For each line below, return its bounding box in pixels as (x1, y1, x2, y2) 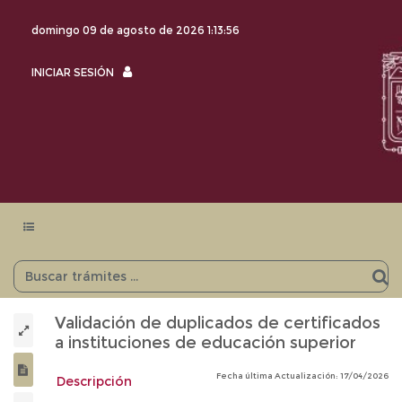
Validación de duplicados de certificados (55, 313, 380, 333)
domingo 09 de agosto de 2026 (31, 23, 207, 37)
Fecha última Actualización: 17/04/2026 (216, 371, 389, 380)
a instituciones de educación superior (55, 333, 356, 353)
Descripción (57, 373, 132, 389)
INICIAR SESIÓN (31, 66, 114, 79)
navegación (22, 234, 86, 248)
